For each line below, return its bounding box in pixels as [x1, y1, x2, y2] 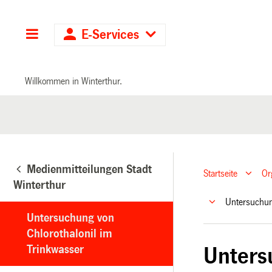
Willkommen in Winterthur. [25, 75, 123, 86]
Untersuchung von [27, 211, 114, 224]
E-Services [78, 28, 143, 42]
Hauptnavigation [39, 28, 132, 42]
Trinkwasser [27, 243, 84, 256]
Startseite [203, 168, 238, 179]
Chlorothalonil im [27, 227, 112, 240]
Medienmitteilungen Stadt [27, 163, 152, 175]
